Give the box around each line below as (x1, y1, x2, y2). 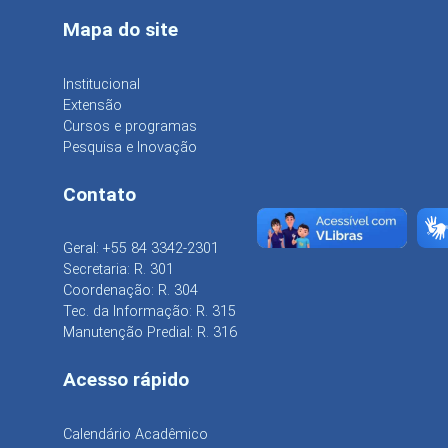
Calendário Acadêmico (63, 425, 208, 443)
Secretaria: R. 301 (63, 261, 174, 279)
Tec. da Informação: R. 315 (63, 303, 236, 321)
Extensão (63, 96, 122, 114)
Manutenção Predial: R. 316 (63, 324, 237, 342)
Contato (63, 182, 136, 206)
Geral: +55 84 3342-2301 (63, 240, 219, 258)
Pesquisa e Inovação (63, 138, 197, 156)
